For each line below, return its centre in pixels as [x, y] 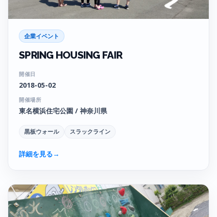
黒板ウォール [42, 132]
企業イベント [42, 36]
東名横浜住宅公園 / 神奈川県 [63, 111]
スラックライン [90, 132]
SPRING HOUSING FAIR [71, 55]
